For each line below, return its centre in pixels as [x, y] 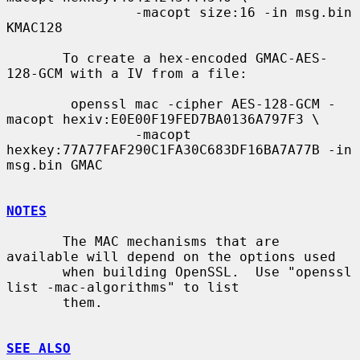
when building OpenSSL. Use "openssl [35, 272]
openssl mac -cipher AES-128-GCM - [39, 104]
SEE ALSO [39, 348]
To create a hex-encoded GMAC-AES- [35, 58]
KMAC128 [35, 27]
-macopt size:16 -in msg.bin [71, 12]
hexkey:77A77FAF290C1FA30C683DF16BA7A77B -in [179, 149]
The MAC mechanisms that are [35, 241]
